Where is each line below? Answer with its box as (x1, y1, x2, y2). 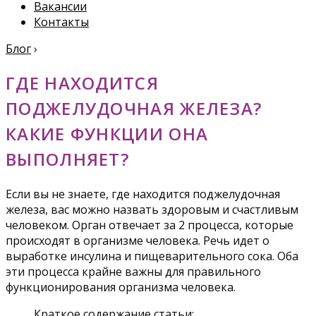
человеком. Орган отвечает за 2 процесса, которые (6, 217, 293, 233)
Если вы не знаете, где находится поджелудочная (6, 186, 280, 202)
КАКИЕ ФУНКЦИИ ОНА (6, 121, 209, 145)
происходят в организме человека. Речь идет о (6, 232, 269, 248)
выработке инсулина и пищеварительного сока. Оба (6, 248, 298, 264)
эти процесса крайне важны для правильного (6, 263, 261, 279)
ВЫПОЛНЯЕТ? (6, 147, 129, 171)
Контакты (34, 14, 89, 30)
